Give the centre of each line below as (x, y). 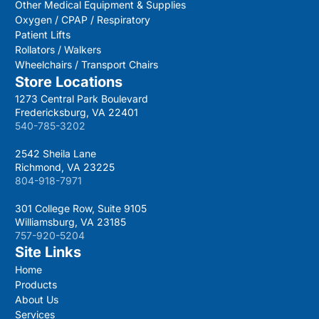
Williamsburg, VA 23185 (70, 222)
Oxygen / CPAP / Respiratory (82, 20)
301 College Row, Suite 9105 (80, 209)
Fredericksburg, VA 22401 (76, 113)
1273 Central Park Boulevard (81, 99)
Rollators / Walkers (58, 50)
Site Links (48, 252)
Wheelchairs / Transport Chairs (86, 65)
